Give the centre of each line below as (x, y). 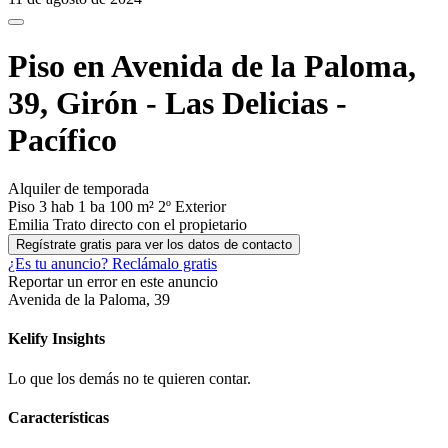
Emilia (30, 225)
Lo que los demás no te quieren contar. (129, 378)
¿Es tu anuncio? (58, 264)
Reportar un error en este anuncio (113, 282)
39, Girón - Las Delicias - (177, 102)
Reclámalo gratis (164, 264)
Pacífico (62, 139)
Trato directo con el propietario (150, 225)
